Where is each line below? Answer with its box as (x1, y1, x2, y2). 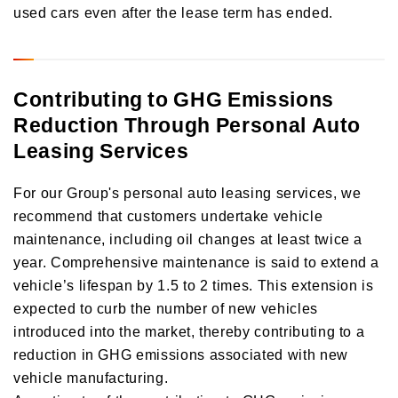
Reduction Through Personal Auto (13, 108, 362, 139)
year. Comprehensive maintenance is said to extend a (13, 251, 380, 272)
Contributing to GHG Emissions (13, 83, 334, 113)
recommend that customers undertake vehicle (13, 204, 323, 226)
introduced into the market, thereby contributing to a (13, 320, 365, 341)
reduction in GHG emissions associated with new (13, 343, 348, 364)
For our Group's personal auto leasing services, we (13, 181, 362, 203)
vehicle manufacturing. (13, 366, 169, 387)
